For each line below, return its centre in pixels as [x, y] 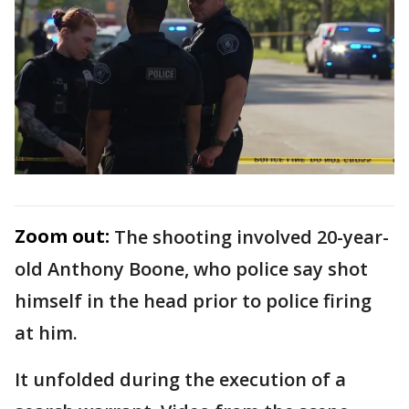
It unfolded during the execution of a [180, 379]
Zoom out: [62, 236]
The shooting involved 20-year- [252, 236]
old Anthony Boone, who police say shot [191, 268]
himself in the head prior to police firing [193, 300]
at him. [46, 332]
